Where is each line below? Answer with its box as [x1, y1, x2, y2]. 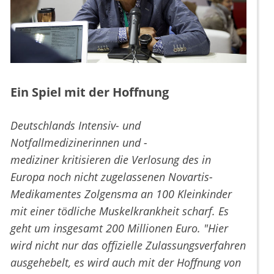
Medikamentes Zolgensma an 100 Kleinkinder [10, 187, 232, 202]
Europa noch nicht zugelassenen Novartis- [10, 169, 213, 185]
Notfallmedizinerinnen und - [10, 135, 147, 150]
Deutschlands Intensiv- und [10, 118, 141, 133]
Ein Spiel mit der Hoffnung [10, 84, 169, 101]
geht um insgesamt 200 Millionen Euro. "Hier [10, 221, 228, 236]
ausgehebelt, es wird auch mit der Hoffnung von [10, 255, 241, 270]
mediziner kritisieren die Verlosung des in [10, 152, 211, 168]
